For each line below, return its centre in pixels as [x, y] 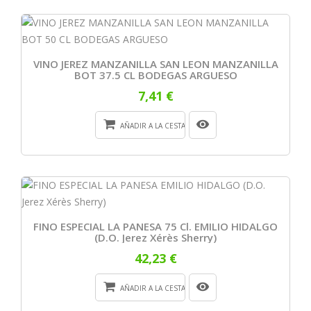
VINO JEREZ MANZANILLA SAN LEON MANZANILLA [155, 64]
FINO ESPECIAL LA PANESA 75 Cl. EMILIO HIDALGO [155, 226]
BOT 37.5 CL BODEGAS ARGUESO [155, 75]
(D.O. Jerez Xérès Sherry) [155, 237]
